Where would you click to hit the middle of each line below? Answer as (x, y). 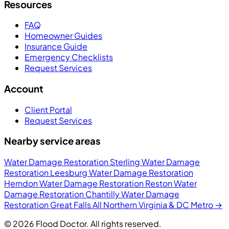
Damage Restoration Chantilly (63, 194)
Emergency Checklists (69, 57)
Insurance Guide (56, 47)
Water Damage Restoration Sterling (73, 162)
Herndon (22, 184)
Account (24, 88)
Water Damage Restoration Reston (107, 184)
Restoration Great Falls (48, 205)
